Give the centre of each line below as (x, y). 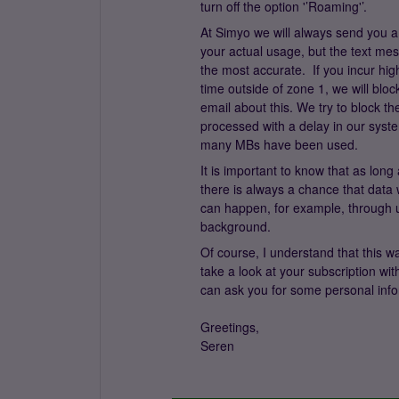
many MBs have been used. (279, 144)
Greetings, (230, 327)
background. (236, 226)
